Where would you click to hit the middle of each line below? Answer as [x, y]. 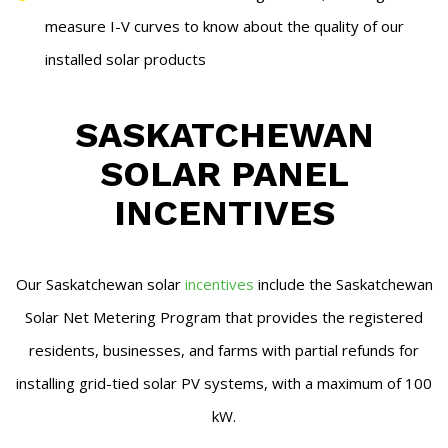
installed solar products [125, 59]
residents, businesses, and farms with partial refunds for [224, 350]
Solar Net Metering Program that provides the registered [224, 317]
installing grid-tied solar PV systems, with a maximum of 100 [224, 383]
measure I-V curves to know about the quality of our [224, 26]
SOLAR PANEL [224, 174]
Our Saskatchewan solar [100, 284]
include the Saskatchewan [343, 284]
